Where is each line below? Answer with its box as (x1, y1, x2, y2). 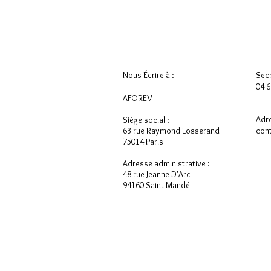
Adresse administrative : (123, 158, 210, 169)
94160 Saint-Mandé (123, 180, 190, 191)
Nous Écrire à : (123, 70, 174, 80)
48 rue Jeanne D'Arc (123, 169, 191, 180)
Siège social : (123, 114, 169, 125)
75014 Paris (123, 136, 163, 147)
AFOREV (123, 93, 154, 103)
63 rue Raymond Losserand (123, 125, 220, 136)
